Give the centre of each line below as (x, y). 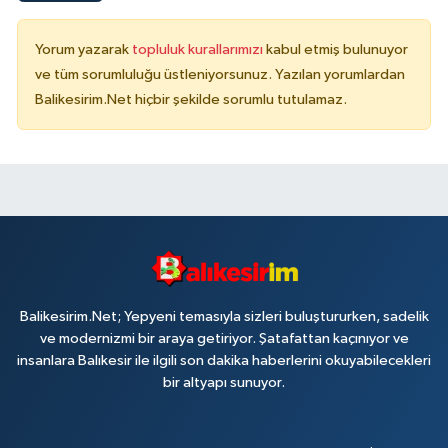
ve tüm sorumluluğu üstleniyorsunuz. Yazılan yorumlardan (220, 75)
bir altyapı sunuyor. (224, 382)
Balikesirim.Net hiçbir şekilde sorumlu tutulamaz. (191, 100)
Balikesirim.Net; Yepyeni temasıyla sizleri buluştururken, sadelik (224, 316)
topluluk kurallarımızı (199, 50)
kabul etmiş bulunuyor (337, 50)
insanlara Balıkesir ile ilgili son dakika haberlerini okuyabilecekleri (224, 360)
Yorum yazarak (83, 50)
